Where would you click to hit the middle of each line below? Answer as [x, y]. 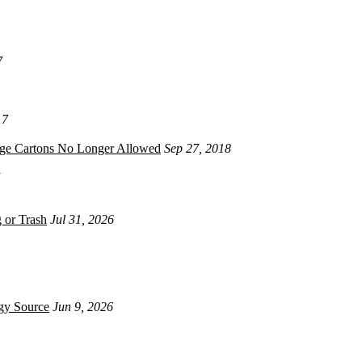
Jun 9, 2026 [83, 306]
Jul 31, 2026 [82, 219]
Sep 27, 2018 [198, 148]
